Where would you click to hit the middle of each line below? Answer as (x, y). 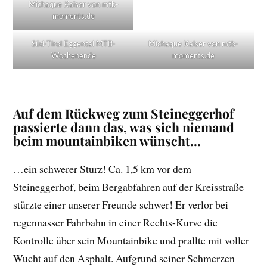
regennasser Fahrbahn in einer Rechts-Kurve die (116, 222)
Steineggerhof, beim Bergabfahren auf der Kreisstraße (129, 186)
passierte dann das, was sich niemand (124, 127)
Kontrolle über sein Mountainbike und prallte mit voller (131, 240)
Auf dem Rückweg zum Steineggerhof (124, 113)
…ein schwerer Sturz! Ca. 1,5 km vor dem (103, 168)
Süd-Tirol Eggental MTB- (73, 43)
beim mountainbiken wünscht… (107, 140)
